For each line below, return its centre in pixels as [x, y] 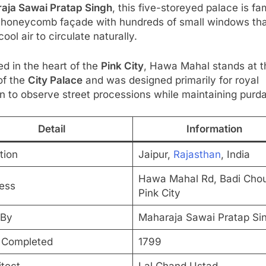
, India [235, 155]
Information [214, 129]
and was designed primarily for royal [171, 80]
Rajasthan [197, 155]
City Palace [55, 80]
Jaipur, [156, 155]
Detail [52, 129]
